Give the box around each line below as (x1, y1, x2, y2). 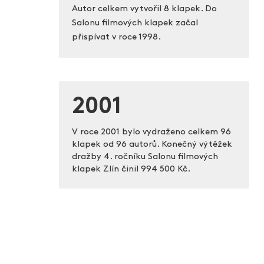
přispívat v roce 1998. (71, 33, 161, 42)
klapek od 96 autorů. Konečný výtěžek (71, 140, 232, 150)
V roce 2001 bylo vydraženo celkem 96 (71, 128, 231, 137)
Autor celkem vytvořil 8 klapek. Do (71, 5, 217, 14)
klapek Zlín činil (71, 165, 141, 174)
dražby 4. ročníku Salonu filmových (71, 153, 218, 162)
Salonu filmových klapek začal (71, 19, 198, 28)
